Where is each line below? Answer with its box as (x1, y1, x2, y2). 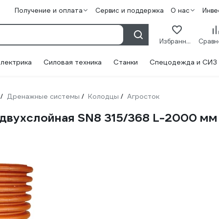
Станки (113, 58, 138, 66)
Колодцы (88, 92, 119, 101)
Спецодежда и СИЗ (150, 58, 217, 66)
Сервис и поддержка (95, 6, 164, 15)
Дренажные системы (7, 92, 80, 101)
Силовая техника (44, 58, 102, 66)
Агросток (127, 92, 159, 101)
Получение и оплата (14, 6, 83, 15)
